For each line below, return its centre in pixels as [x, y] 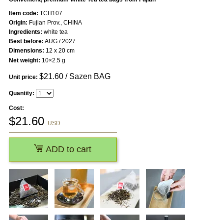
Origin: [18, 23]
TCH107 [50, 14]
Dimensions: [26, 51]
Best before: [26, 41]
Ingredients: [25, 32]
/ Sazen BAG [87, 77]
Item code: [23, 14]
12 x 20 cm [59, 51]
